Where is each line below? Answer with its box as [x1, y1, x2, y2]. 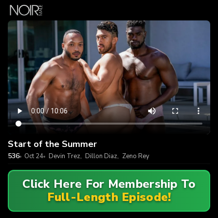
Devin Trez [48, 151, 80, 161]
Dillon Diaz [85, 151, 117, 161]
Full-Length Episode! [47, 189, 171, 205]
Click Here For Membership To [22, 176, 196, 192]
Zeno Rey [122, 151, 149, 161]
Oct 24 [24, 151, 44, 161]
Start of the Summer [8, 138, 97, 150]
